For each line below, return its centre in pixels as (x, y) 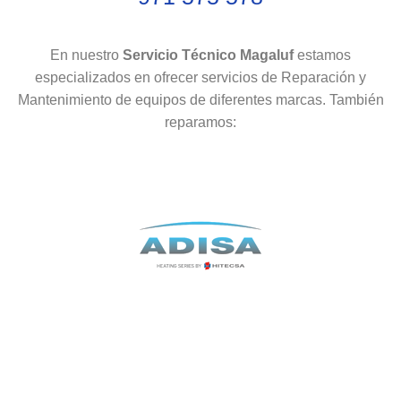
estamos (324, 55)
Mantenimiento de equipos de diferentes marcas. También (200, 100)
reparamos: (200, 123)
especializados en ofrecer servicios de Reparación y (200, 78)
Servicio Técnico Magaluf (210, 55)
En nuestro (86, 55)
